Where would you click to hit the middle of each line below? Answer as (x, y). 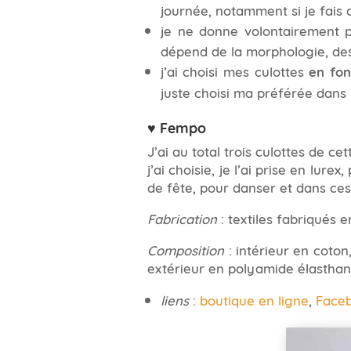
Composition (186, 249)
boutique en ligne (254, 300)
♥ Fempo (177, 127)
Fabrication (183, 217)
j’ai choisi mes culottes (235, 70)
